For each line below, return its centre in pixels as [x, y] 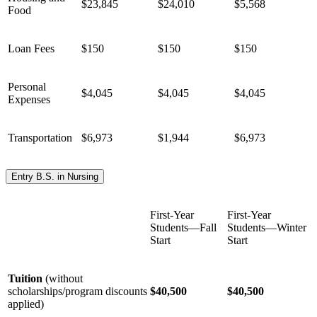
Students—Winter [267, 227]
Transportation [40, 137]
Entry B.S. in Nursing [55, 176]
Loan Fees [31, 48]
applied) [26, 304]
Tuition [27, 278]
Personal [27, 86]
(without [64, 278]
